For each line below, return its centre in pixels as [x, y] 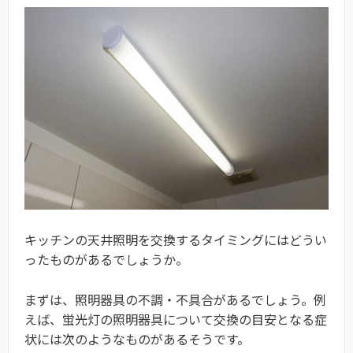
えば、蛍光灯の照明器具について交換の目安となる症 [176, 319]
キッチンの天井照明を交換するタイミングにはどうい [176, 239]
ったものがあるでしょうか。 [106, 259]
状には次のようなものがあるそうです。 [137, 338]
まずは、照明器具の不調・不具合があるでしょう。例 [175, 299]
